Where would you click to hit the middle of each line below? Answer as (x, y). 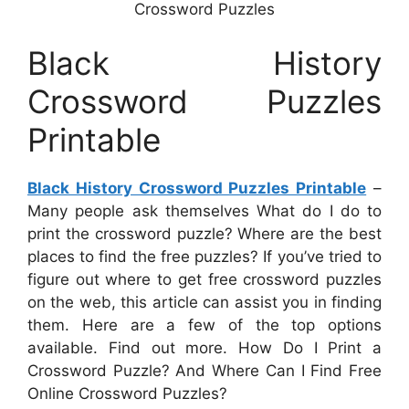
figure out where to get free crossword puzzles (204, 280)
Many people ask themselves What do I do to (204, 211)
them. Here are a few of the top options (204, 325)
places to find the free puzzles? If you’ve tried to (204, 257)
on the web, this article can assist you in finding (204, 303)
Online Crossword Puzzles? (127, 394)
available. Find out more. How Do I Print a (204, 348)
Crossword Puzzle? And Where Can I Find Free (204, 371)
